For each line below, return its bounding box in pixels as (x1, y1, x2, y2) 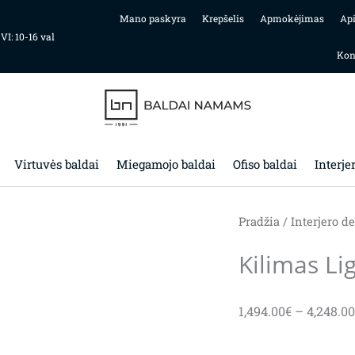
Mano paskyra (119, 12, 186, 25)
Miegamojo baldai (116, 156, 216, 172)
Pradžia (238, 214, 280, 229)
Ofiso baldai (232, 156, 297, 172)
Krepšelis (201, 12, 244, 25)
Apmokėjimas (259, 12, 324, 25)
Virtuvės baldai (13, 156, 99, 172)
